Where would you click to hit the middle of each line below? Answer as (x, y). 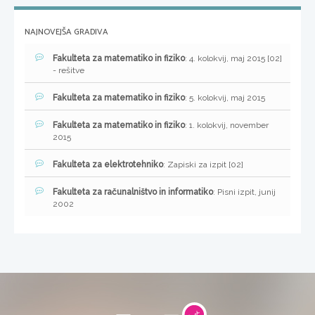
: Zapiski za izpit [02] (203, 165)
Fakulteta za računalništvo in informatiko (133, 192)
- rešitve (69, 71)
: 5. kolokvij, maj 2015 (225, 98)
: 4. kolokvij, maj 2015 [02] (233, 59)
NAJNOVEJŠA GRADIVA (66, 32)
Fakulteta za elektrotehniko (108, 165)
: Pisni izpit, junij (244, 192)
